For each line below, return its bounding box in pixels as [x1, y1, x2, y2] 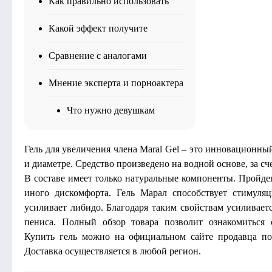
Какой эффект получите [49, 23, 148, 33]
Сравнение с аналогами [49, 50, 147, 61]
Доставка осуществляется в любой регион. [24, 246, 201, 256]
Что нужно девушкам [67, 105, 155, 115]
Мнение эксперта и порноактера [49, 78, 183, 88]
